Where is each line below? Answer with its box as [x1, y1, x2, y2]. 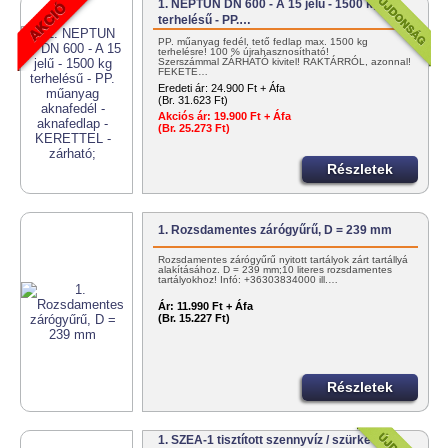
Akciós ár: [158, 110, 212, 123]
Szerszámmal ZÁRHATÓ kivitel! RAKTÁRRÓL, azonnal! [158, 56, 412, 68]
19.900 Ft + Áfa [211, 110, 292, 123]
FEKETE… [158, 66, 209, 78]
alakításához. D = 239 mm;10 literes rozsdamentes [158, 264, 393, 276]
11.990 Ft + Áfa [177, 300, 254, 313]
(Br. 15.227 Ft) [158, 312, 231, 325]
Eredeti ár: [158, 82, 209, 95]
